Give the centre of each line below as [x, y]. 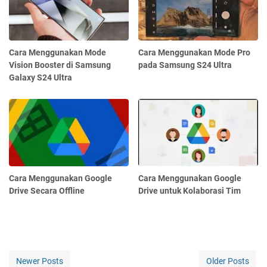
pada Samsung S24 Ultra [185, 65]
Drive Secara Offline [47, 190]
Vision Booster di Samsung [60, 65]
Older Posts [228, 261]
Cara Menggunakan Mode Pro [195, 52]
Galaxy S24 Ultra [41, 77]
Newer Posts [40, 261]
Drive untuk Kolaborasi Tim [190, 190]
